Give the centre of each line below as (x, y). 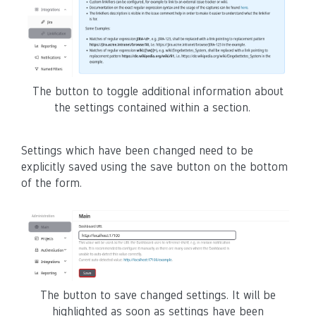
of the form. (51, 183)
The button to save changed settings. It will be (158, 296)
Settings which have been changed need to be (137, 151)
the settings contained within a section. (152, 108)
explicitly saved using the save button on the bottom (154, 167)
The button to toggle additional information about (158, 92)
